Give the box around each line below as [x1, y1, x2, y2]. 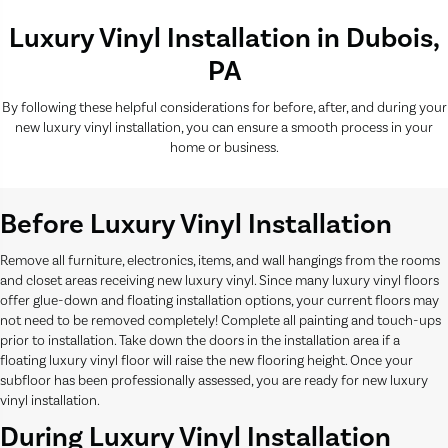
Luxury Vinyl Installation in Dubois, [8, 20, 440, 56]
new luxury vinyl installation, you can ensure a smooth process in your [15, 118, 433, 137]
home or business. [169, 138, 279, 157]
